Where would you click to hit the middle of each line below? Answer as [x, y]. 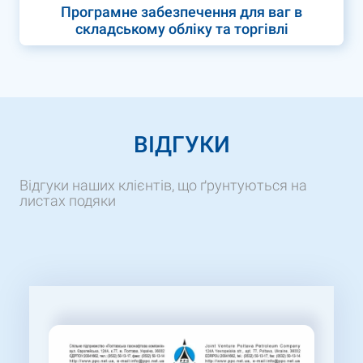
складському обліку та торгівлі [181, 28]
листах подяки [68, 200]
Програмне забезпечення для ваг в [181, 11]
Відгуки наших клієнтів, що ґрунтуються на [163, 185]
